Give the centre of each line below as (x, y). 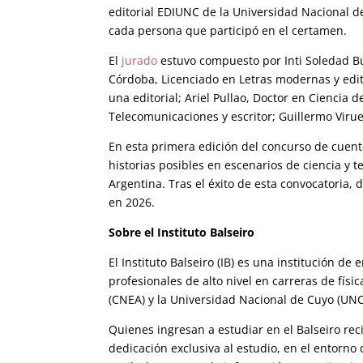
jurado (138, 60)
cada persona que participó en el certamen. (228, 30)
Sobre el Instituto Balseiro (182, 232)
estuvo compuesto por (221, 60)
